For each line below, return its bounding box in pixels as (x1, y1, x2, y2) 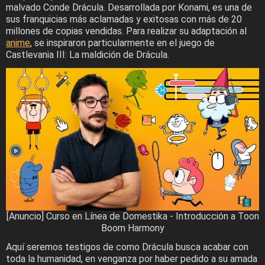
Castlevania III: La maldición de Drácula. (6, 49, 169, 60)
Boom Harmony (101, 222, 164, 234)
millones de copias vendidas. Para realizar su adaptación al (6, 25, 247, 37)
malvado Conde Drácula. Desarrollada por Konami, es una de (6, 1, 252, 13)
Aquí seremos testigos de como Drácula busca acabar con (6, 241, 248, 253)
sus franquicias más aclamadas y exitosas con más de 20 (6, 13, 242, 25)
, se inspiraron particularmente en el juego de (30, 37, 215, 49)
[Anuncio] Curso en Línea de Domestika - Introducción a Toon (6, 210, 259, 222)
